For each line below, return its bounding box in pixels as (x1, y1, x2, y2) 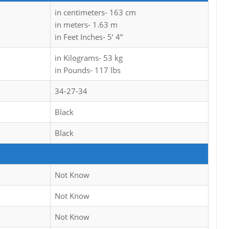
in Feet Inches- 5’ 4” (55, 32, 123, 42)
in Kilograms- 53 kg (55, 53, 123, 63)
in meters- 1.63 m (55, 19, 118, 30)
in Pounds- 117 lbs (55, 65, 121, 76)
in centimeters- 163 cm (55, 7, 136, 18)
